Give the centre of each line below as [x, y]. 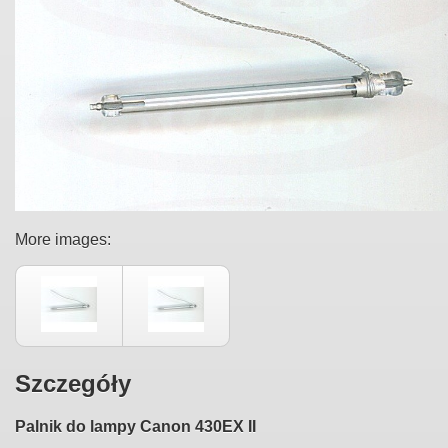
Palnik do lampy [77, 426]
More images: [63, 239]
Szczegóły [73, 383]
